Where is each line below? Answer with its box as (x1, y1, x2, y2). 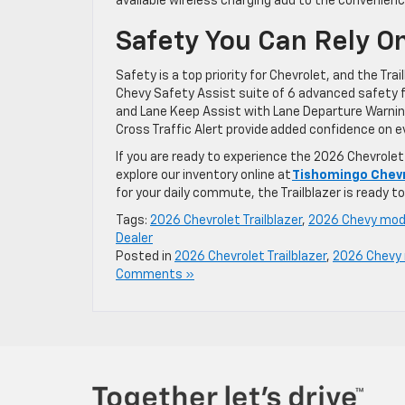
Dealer (116, 231, 153, 245)
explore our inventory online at (116, 168, 291, 182)
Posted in (116, 250, 174, 263)
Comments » (116, 268, 194, 281)
